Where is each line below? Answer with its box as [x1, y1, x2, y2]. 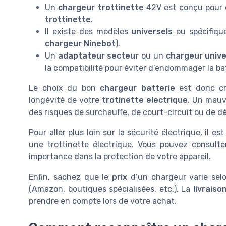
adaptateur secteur [58, 50, 139, 61]
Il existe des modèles [45, 26, 132, 36]
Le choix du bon [29, 83, 100, 93]
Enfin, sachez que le [29, 172, 112, 182]
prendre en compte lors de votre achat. [29, 196, 177, 206]
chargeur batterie [100, 83, 175, 93]
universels [131, 26, 173, 36]
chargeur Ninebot [45, 38, 116, 48]
